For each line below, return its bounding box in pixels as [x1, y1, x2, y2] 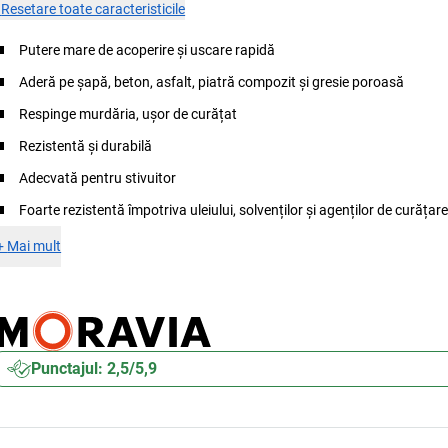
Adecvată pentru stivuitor [19, 170, 177, 186]
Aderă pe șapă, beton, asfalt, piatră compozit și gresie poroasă [19, 74, 405, 90]
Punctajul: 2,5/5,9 [31, 359, 158, 378]
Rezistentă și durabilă [19, 138, 153, 154]
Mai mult [7, 238, 62, 254]
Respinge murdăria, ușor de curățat [19, 106, 238, 122]
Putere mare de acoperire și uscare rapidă [19, 42, 276, 58]
